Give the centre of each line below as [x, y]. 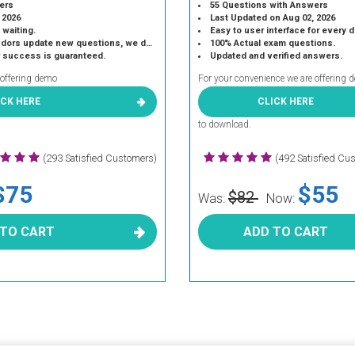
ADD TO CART [285, 232]
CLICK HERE [285, 101]
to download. [225, 124]
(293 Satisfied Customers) [99, 158]
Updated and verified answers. [277, 56]
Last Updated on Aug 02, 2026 [273, 18]
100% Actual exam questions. [273, 43]
